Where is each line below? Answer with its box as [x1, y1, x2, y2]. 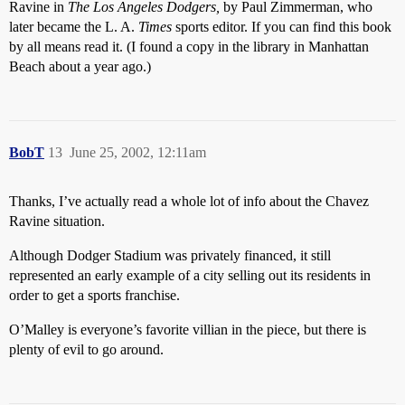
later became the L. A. [9, 19, 138, 34]
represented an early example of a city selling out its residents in [9, 268, 371, 283]
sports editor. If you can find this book [172, 19, 391, 34]
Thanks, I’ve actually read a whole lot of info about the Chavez [9, 193, 369, 209]
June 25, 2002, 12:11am [70, 145, 206, 160]
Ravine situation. [9, 213, 105, 229]
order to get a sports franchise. [9, 287, 180, 303]
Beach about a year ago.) [9, 59, 151, 74]
